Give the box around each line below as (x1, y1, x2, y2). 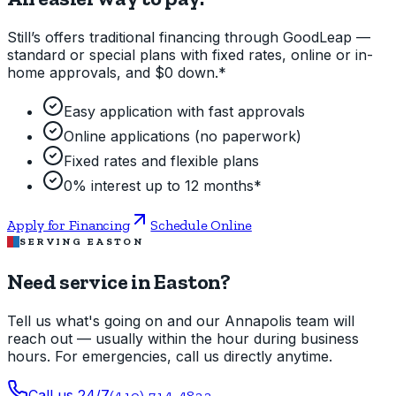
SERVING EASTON (19, 235, 144, 248)
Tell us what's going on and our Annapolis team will (7, 311, 354, 330)
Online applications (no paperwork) (64, 127, 301, 146)
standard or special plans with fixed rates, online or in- (7, 46, 373, 65)
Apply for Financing (7, 217, 130, 234)
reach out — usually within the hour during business (7, 329, 359, 347)
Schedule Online (150, 217, 252, 234)
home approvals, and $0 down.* (7, 64, 226, 82)
